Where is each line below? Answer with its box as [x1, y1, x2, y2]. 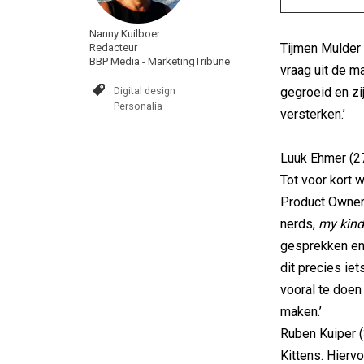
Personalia [114, 100, 162, 112]
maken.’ [280, 304, 322, 319]
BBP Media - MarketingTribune [89, 55, 230, 67]
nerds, [280, 216, 318, 232]
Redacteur [89, 41, 137, 54]
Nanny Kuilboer [89, 28, 160, 40]
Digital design [114, 84, 175, 97]
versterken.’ [280, 106, 345, 122]
